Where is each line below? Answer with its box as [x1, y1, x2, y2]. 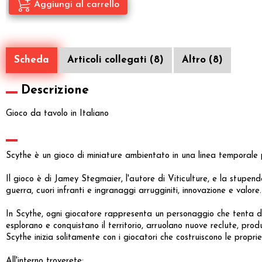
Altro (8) [182, 54, 223, 65]
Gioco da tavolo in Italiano [6, 109, 109, 118]
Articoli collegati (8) [67, 54, 164, 65]
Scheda [14, 54, 49, 65]
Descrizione [21, 84, 89, 96]
